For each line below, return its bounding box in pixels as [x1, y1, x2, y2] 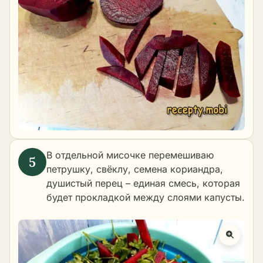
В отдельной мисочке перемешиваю [46, 149, 214, 161]
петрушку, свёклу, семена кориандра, [46, 163, 223, 176]
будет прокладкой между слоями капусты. [46, 191, 245, 204]
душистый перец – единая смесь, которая [46, 177, 240, 190]
